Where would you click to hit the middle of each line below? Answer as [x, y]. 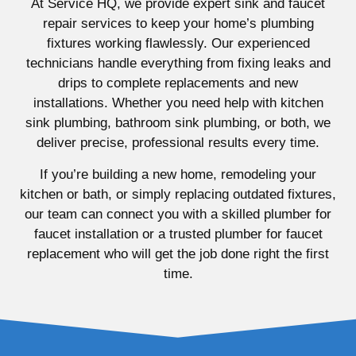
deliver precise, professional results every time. [178, 143]
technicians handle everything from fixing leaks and [178, 64]
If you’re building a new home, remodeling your [178, 174]
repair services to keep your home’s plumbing [178, 24]
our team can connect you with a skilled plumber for [178, 214]
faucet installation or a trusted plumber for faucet [178, 234]
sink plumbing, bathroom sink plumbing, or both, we [178, 123]
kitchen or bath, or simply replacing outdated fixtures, [178, 194]
